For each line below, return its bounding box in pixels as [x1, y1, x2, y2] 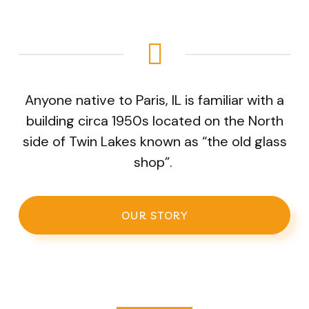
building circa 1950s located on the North [26, 111, 283, 130]
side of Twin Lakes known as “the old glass [22, 132, 287, 150]
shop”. [133, 152, 176, 171]
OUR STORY [121, 208, 188, 222]
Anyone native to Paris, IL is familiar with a [25, 90, 284, 109]
